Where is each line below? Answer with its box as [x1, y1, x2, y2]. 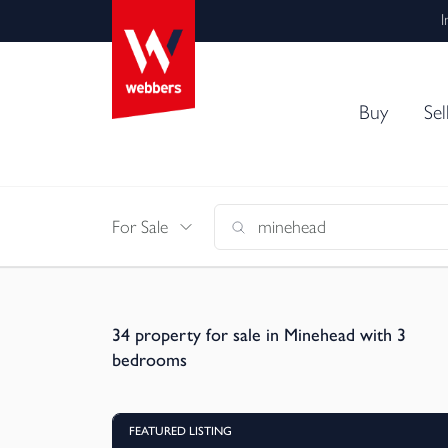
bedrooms [112, 349, 187, 371]
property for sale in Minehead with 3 [135, 324, 406, 346]
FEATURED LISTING [129, 424, 232, 438]
